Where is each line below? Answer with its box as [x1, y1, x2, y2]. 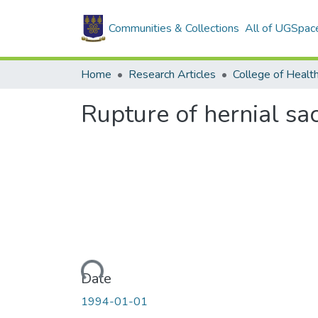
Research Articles [128, 67, 216, 82]
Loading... [55, 262, 102, 282]
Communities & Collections [109, 21, 239, 36]
